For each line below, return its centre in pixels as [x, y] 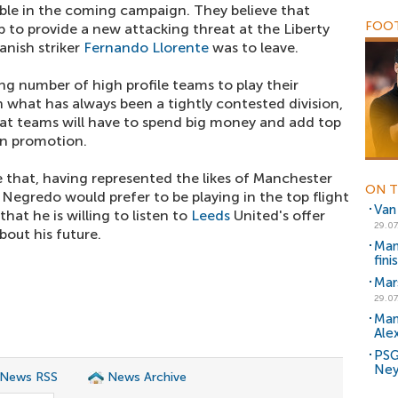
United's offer [278, 215]
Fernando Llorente [146, 48]
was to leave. [254, 48]
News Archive [147, 377]
